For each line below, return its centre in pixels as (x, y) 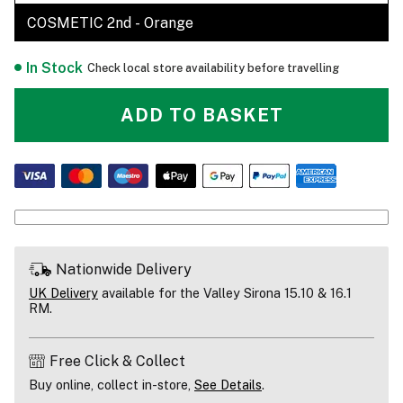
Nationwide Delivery (123, 269)
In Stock (54, 67)
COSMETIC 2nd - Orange (110, 22)
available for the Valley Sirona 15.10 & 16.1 (225, 292)
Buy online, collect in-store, (112, 384)
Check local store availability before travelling (213, 67)
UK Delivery (63, 292)
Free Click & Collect (117, 361)
